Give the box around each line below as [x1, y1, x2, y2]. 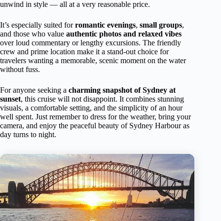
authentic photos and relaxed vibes [66, 29, 182, 38]
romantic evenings [75, 20, 136, 29]
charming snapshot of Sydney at [69, 85, 176, 94]
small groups [140, 20, 182, 29]
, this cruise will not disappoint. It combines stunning [21, 94, 184, 103]
